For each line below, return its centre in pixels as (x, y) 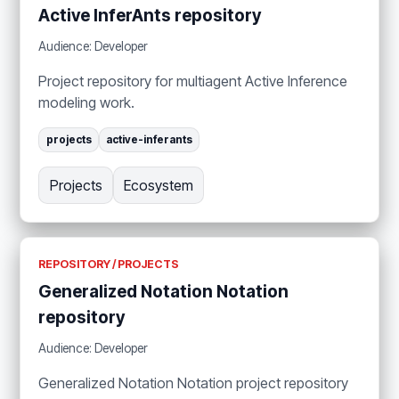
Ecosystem (158, 185)
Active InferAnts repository (150, 16)
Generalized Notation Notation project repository (194, 383)
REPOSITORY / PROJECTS (109, 264)
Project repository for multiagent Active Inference (193, 81)
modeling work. (87, 102)
